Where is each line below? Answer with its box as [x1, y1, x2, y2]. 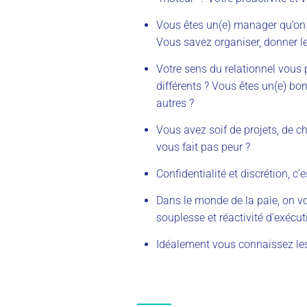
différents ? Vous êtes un [156, 79, 274, 93]
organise [214, 35, 256, 49]
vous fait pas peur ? [156, 140, 253, 153]
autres [156, 96, 186, 110]
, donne [259, 35, 294, 49]
